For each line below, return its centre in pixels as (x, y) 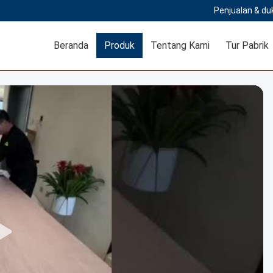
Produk (119, 45)
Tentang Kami (180, 45)
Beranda (71, 45)
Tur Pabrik (247, 45)
